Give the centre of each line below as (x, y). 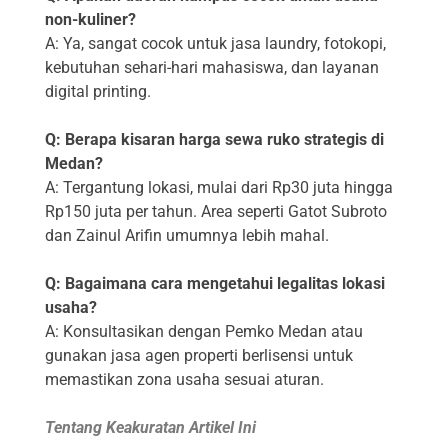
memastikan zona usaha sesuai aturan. (184, 380)
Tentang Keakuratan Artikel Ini (150, 428)
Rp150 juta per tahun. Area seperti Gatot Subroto (216, 212)
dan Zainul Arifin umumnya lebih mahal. (187, 236)
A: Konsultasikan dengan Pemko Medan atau (204, 332)
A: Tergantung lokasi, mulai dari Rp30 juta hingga (219, 188)
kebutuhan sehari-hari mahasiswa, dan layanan (212, 68)
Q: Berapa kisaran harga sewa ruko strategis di (214, 140)
